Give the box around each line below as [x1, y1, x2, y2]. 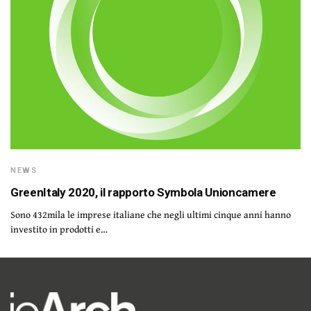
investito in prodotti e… [10, 221, 108, 236]
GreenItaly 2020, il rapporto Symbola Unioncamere [10, 185, 276, 199]
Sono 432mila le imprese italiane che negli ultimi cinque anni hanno [10, 207, 291, 221]
